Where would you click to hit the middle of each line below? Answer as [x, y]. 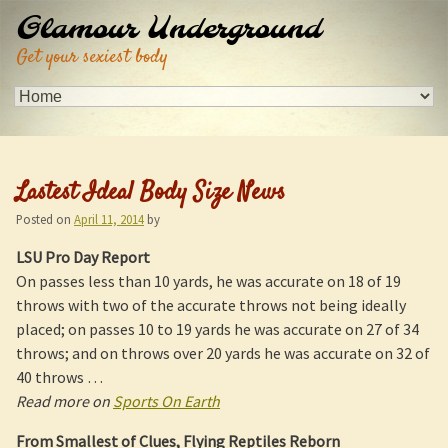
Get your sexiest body [92, 58]
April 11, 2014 [109, 219]
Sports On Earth [166, 401]
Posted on [45, 219]
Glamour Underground [168, 30]
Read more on [64, 401]
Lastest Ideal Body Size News [150, 193]
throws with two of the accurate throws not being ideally [211, 305]
